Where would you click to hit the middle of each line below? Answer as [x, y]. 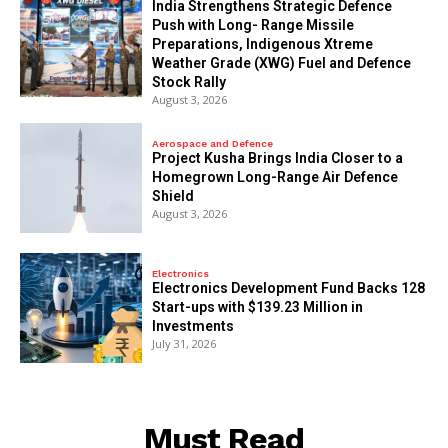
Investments [193, 326]
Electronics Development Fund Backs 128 [289, 288]
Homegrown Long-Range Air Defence [275, 177]
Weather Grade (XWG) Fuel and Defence [282, 63]
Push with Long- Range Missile [253, 25]
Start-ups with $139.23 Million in [258, 307]
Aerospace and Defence [213, 144]
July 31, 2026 [184, 344]
